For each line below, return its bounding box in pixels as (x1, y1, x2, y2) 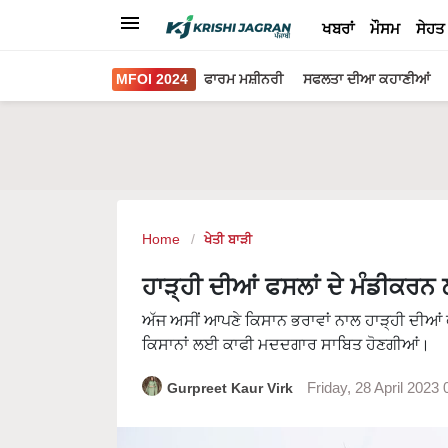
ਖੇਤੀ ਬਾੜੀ (204, 232, 252, 247)
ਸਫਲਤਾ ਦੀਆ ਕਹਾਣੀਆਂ (303, 71, 430, 87)
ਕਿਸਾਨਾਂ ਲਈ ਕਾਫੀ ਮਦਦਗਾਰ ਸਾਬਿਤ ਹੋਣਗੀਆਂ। (142, 336, 430, 353)
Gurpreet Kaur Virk (167, 380, 297, 396)
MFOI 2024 (116, 71, 188, 87)
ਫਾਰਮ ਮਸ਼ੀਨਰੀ (204, 71, 283, 87)
